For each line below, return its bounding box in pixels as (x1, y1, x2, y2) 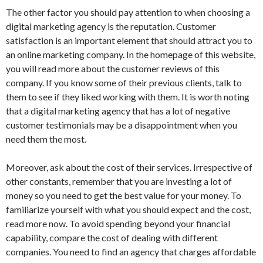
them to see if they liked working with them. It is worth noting (6, 91, 249, 103)
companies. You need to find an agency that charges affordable (6, 246, 256, 258)
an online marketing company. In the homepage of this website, (6, 49, 255, 60)
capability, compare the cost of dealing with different (6, 232, 218, 244)
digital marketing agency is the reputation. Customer (6, 21, 216, 32)
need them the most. (6, 133, 86, 145)
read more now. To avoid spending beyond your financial (6, 218, 230, 230)
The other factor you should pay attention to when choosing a (6, 6, 250, 18)
